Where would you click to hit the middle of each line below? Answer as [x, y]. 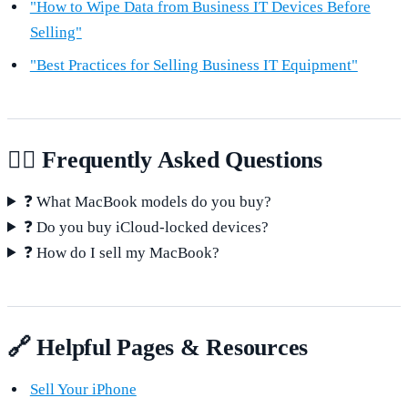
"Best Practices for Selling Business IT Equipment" [194, 65]
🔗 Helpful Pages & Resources [158, 347]
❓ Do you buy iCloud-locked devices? [147, 227]
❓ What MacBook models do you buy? [148, 201]
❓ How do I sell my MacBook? [122, 252]
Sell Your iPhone [83, 389]
